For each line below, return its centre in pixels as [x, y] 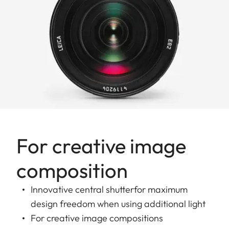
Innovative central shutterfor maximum [109, 189]
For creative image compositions [97, 218]
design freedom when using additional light [118, 203]
